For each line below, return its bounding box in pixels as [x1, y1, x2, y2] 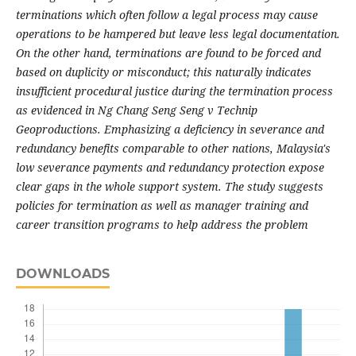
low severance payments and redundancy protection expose [15, 160, 324, 176]
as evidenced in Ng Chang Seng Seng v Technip [15, 103, 257, 118]
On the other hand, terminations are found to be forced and [15, 45, 321, 61]
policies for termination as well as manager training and [15, 198, 308, 214]
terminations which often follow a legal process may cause [15, 7, 318, 23]
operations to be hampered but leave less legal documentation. [15, 26, 340, 42]
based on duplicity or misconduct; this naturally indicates [15, 64, 311, 80]
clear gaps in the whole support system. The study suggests [15, 179, 323, 195]
